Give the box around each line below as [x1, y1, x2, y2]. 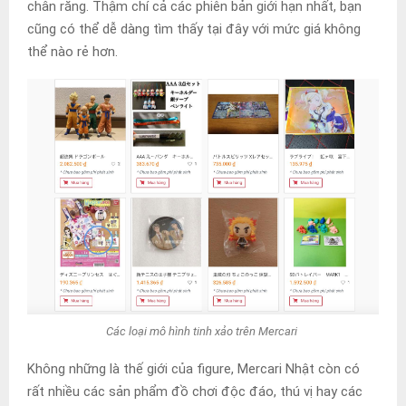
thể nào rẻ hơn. [27, 43, 121, 60]
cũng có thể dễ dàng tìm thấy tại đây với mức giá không [27, 20, 361, 37]
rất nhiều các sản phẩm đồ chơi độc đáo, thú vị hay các [27, 382, 362, 400]
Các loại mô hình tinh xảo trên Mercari [106, 324, 300, 339]
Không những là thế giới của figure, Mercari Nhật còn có [27, 360, 360, 377]
